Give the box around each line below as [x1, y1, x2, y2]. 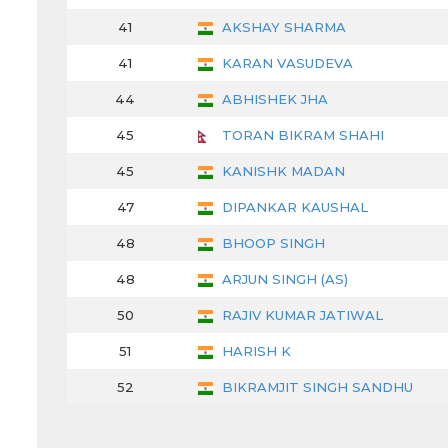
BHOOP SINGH [218, 235, 325, 252]
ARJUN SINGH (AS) [218, 271, 348, 288]
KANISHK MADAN [218, 163, 345, 180]
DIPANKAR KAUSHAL [218, 199, 368, 216]
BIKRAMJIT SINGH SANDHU [218, 379, 413, 396]
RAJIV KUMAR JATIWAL [218, 307, 383, 324]
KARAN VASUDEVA [218, 55, 353, 72]
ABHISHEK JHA [218, 91, 328, 108]
